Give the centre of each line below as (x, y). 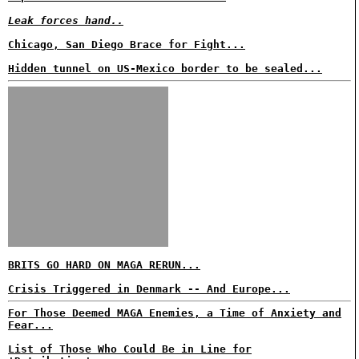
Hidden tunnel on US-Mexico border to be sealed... (165, 69)
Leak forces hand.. (66, 20)
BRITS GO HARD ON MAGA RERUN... (104, 265)
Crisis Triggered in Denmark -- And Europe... (149, 289)
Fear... (30, 325)
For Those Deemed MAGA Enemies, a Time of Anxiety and (175, 313)
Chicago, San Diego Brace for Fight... (127, 44)
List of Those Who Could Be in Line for (130, 349)
